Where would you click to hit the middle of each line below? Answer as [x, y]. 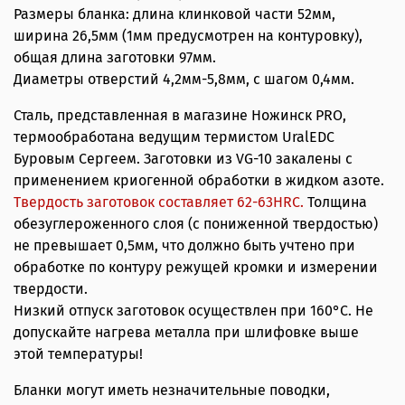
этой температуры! [78, 354]
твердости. [51, 289]
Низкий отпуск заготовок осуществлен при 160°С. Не [193, 311]
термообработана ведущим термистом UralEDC [174, 137]
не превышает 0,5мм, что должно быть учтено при [184, 246]
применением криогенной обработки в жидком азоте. [199, 181]
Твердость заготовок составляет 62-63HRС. [160, 202]
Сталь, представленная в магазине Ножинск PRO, [180, 116]
